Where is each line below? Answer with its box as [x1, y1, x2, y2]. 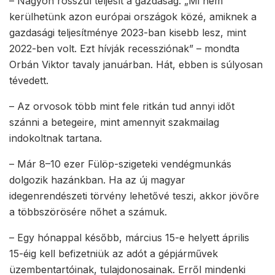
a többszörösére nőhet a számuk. [9, 206, 167, 219]
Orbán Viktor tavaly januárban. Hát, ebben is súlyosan [9, 58, 263, 71]
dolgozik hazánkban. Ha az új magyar [9, 174, 185, 187]
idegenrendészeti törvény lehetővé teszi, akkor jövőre [9, 190, 259, 203]
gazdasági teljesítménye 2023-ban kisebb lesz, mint [9, 26, 246, 39]
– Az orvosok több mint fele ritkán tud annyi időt [9, 100, 234, 113]
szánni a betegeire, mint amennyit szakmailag [9, 116, 219, 129]
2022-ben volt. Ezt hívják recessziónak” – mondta [9, 42, 239, 55]
